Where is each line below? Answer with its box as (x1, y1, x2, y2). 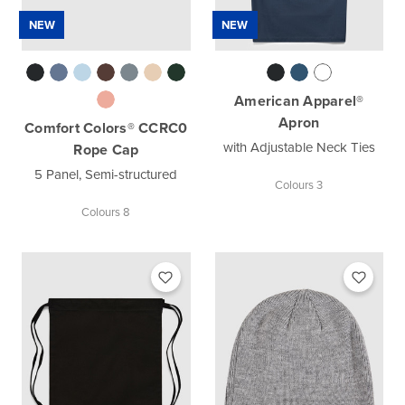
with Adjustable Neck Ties (222, 137, 375, 158)
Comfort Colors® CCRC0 (24, 118, 188, 139)
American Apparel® (234, 90, 364, 112)
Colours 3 (275, 176, 324, 194)
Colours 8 (81, 203, 131, 221)
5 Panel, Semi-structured (34, 165, 178, 185)
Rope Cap (73, 139, 139, 161)
